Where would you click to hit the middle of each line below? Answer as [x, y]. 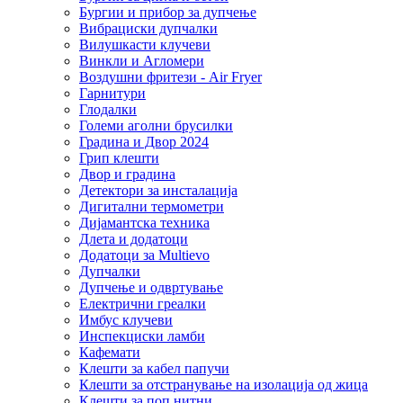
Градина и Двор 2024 [144, 141]
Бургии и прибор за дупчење [168, 12]
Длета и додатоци [134, 238]
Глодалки [108, 109]
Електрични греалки [143, 303]
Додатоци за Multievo [144, 255]
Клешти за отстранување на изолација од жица [224, 384]
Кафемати [110, 352]
